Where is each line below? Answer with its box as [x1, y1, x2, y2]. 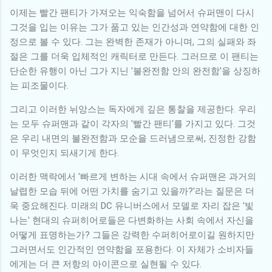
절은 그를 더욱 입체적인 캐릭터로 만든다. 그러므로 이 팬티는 [10, 50, 259, 62]
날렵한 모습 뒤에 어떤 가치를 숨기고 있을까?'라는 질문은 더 [10, 185, 254, 197]
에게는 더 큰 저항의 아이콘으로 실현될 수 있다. [10, 258, 202, 270]
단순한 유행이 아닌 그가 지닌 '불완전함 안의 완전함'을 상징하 [10, 65, 260, 76]
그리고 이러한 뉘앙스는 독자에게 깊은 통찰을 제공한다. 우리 [10, 103, 256, 115]
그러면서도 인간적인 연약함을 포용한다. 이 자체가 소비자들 [10, 243, 254, 255]
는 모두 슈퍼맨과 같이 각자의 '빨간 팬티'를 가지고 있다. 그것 [10, 118, 256, 129]
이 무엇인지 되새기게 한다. [10, 147, 119, 158]
